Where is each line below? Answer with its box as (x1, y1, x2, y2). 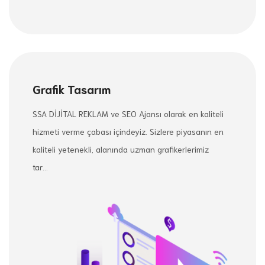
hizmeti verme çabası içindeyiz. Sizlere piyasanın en (33, 125, 224, 137)
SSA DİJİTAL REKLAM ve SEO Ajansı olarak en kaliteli (33, 108, 224, 119)
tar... (33, 161, 48, 172)
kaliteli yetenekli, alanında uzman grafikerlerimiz (33, 143, 209, 154)
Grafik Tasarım (33, 80, 111, 96)
